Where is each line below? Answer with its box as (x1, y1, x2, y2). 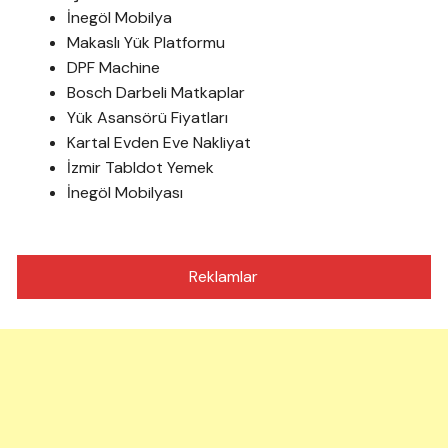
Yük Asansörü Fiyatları (67, 106, 229, 128)
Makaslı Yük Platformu (67, 31, 226, 53)
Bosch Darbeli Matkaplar (67, 81, 246, 103)
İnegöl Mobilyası (67, 181, 184, 203)
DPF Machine (67, 56, 161, 78)
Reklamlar (189, 265, 259, 287)
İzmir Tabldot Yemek (67, 156, 215, 178)
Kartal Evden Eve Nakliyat (67, 131, 252, 153)
